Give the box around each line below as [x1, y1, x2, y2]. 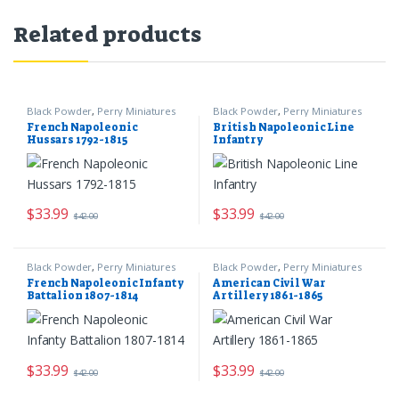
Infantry [212, 132, 263, 147]
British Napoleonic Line [212, 119, 354, 134]
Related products [13, 19, 201, 49]
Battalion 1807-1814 [26, 289, 140, 304]
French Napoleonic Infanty [26, 276, 183, 291]
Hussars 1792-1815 [26, 132, 128, 147]
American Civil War [212, 276, 326, 291]
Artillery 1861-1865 [212, 289, 324, 304]
